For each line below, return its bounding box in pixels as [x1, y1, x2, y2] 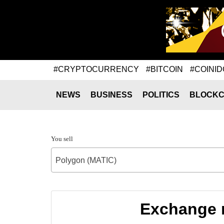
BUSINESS [90, 90, 132, 99]
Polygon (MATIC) [55, 156, 116, 164]
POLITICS [142, 90, 179, 99]
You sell [51, 135, 73, 142]
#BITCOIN [146, 64, 183, 73]
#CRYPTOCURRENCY [53, 64, 139, 73]
